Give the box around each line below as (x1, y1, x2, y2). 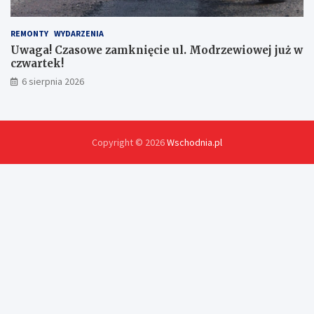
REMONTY (11, 27, 48, 39)
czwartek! (11, 56, 64, 70)
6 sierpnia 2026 (22, 74, 84, 88)
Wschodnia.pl (167, 135, 222, 149)
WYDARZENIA (54, 27, 104, 39)
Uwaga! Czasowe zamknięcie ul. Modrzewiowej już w (11, 43, 303, 57)
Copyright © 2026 (92, 135, 167, 149)
